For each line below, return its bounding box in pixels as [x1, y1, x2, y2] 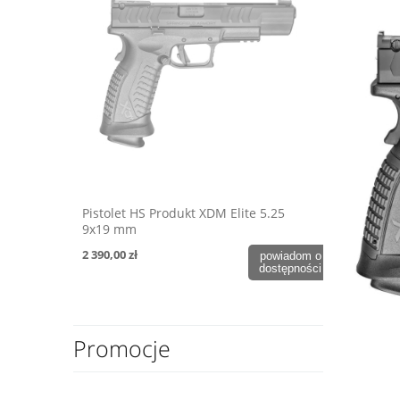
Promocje [73, 333, 171, 364]
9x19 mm [82, 220, 137, 237]
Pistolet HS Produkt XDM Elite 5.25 [82, 204, 285, 221]
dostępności [259, 262, 321, 276]
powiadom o [259, 249, 321, 263]
